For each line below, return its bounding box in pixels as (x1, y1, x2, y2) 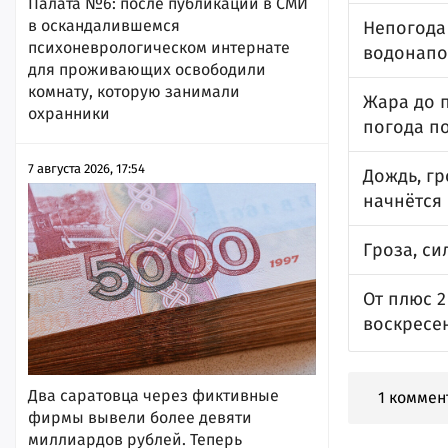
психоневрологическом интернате (28, 38, 290, 58)
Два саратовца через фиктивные (28, 386, 279, 406)
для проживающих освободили (28, 60, 266, 80)
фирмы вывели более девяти (28, 408, 252, 428)
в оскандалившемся (28, 16, 180, 36)
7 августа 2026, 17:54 (28, 161, 145, 177)
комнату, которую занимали (28, 82, 240, 102)
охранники (28, 104, 110, 124)
